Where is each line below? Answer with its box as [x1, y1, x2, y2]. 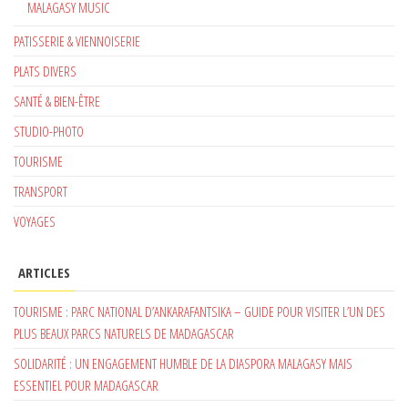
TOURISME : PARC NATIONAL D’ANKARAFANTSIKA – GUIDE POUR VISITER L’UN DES [14, 301, 385, 321]
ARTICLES [18, 262, 70, 281]
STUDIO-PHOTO [14, 121, 84, 140]
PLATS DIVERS [14, 61, 76, 80]
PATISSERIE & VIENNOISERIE [14, 31, 140, 50]
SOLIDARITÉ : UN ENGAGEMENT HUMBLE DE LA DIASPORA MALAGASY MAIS [14, 353, 352, 372]
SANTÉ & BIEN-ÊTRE [14, 91, 100, 110]
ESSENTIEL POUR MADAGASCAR [14, 375, 158, 394]
